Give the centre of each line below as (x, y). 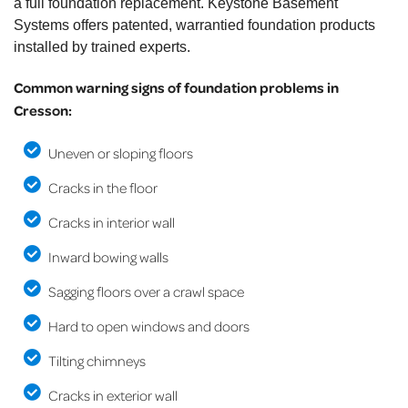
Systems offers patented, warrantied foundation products (194, 25)
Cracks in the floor (102, 188)
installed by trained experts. (102, 47)
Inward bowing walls (108, 257)
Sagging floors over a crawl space (146, 292)
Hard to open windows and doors (148, 326)
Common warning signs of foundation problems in (176, 88)
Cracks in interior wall (111, 223)
